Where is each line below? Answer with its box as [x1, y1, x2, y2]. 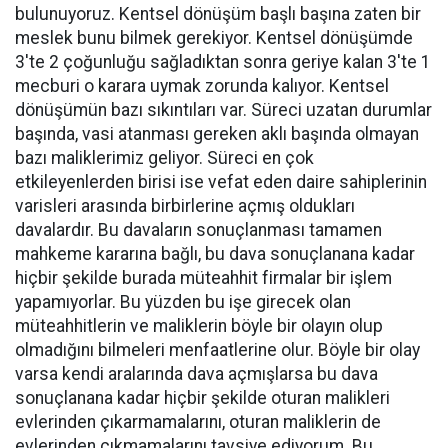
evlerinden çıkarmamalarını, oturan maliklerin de [15, 412, 381, 432]
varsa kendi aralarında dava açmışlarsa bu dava [15, 364, 378, 384]
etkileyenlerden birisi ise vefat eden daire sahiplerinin [15, 172, 427, 192]
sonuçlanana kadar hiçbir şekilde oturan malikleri [15, 388, 390, 408]
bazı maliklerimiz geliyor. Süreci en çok [15, 148, 314, 168]
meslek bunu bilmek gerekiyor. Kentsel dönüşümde [15, 28, 413, 48]
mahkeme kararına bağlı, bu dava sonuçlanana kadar [15, 244, 415, 264]
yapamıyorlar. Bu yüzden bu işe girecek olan [15, 292, 351, 312]
